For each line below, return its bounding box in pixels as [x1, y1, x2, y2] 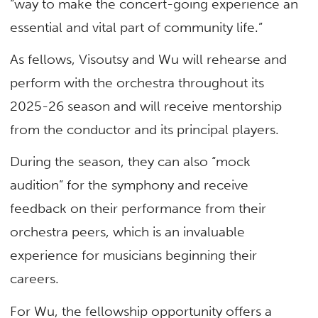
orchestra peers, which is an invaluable [10, 224, 246, 241]
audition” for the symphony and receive [10, 177, 249, 194]
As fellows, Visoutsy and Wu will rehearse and [10, 51, 287, 68]
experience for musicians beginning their [10, 247, 258, 264]
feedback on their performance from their [10, 200, 267, 217]
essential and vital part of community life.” [10, 18, 263, 35]
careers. [10, 270, 60, 287]
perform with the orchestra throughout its [10, 75, 265, 92]
